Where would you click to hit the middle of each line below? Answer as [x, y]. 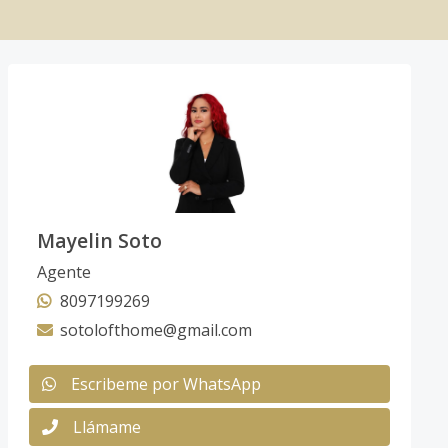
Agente [63, 271]
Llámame [106, 426]
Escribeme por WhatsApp [165, 383]
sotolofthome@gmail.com [155, 329]
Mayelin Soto [99, 240]
